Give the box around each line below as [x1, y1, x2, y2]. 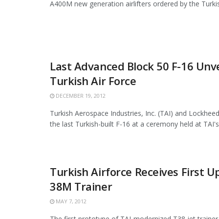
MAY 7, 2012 [54, 197, 87, 205]
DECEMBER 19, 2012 [54, 91, 106, 99]
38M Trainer [50, 178, 112, 194]
